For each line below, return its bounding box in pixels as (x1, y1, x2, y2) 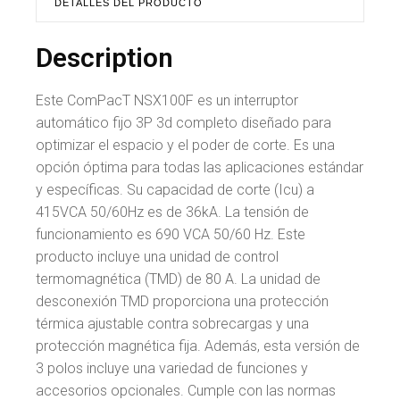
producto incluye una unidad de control (36, 247, 279, 265)
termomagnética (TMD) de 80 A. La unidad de (36, 270, 321, 287)
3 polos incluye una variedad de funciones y (36, 359, 308, 377)
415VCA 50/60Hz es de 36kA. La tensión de (36, 203, 309, 221)
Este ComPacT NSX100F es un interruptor (36, 91, 298, 109)
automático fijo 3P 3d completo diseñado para (36, 113, 331, 131)
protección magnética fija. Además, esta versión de (36, 337, 360, 354)
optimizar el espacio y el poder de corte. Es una (36, 136, 335, 154)
